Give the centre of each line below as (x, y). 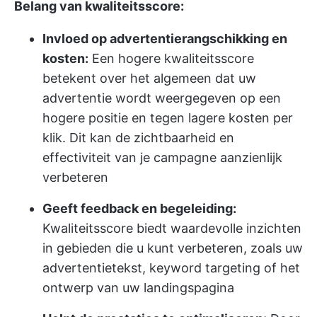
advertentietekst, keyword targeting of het (171, 268)
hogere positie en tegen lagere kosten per (168, 118)
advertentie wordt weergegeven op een (162, 98)
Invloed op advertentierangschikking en (165, 39)
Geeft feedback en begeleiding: (139, 208)
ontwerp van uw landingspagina (138, 288)
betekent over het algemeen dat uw (149, 78)
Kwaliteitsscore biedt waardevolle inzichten (172, 228)
